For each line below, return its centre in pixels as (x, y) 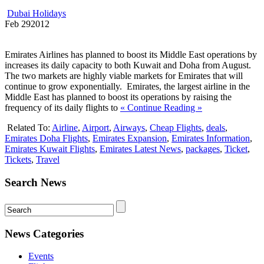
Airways (129, 128)
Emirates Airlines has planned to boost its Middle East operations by (131, 55)
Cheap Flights (176, 128)
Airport (95, 128)
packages (203, 149)
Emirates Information (211, 138)
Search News (35, 183)
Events (41, 256)
